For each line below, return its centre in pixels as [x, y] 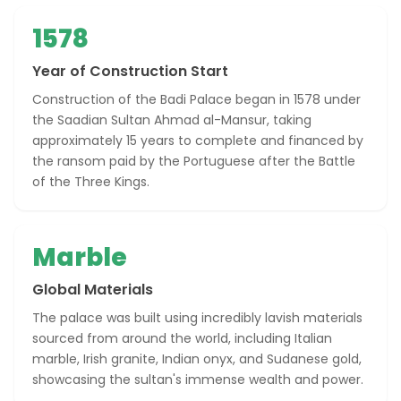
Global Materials [93, 290]
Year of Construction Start [130, 71]
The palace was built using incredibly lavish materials [197, 318]
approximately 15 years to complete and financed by [198, 141]
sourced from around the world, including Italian [182, 338]
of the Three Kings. [91, 182]
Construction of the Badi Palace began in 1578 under [196, 99]
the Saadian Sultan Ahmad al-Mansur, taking [172, 120]
